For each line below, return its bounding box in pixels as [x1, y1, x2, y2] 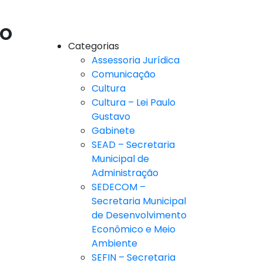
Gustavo [92, 110, 130, 124]
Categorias [68, 39, 119, 53]
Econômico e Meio [92, 222, 176, 237]
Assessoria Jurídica [92, 53, 180, 68]
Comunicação [92, 68, 156, 82]
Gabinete [92, 124, 135, 138]
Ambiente [92, 237, 137, 251]
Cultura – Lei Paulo [92, 96, 176, 110]
